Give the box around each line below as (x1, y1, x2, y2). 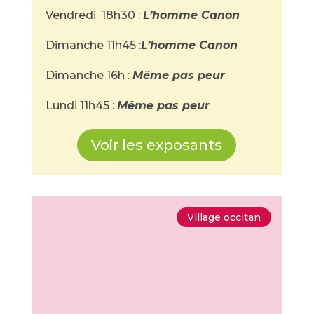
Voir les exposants (91, 137, 223, 153)
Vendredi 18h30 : (45, 8, 143, 22)
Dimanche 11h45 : (45, 39, 141, 52)
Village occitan (187, 211, 261, 224)
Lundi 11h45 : (45, 99, 117, 112)
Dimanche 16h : (45, 69, 132, 82)
